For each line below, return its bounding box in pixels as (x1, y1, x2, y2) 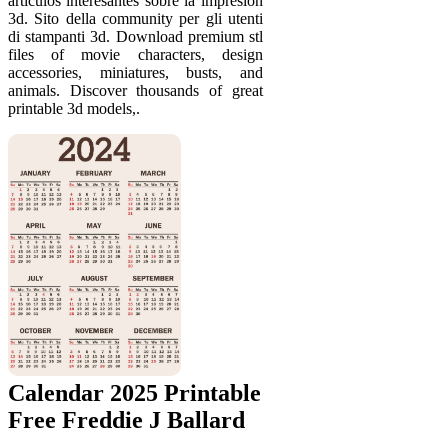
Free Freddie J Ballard (8, 406, 245, 433)
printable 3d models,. (8, 99, 140, 117)
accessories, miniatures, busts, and (8, 63, 263, 81)
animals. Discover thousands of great (8, 81, 263, 99)
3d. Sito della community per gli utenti (8, 9, 263, 27)
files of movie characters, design (8, 45, 263, 63)
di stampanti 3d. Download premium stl (8, 27, 263, 45)
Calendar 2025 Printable (8, 379, 261, 406)
